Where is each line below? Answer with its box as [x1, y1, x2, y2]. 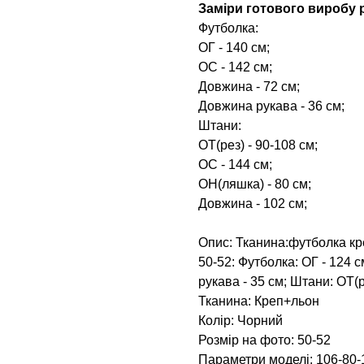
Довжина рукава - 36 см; [198, 98, 344, 113]
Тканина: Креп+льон [198, 293, 319, 308]
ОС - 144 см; [198, 157, 272, 171]
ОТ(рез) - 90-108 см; [198, 137, 318, 152]
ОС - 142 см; [198, 59, 272, 74]
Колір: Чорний [198, 313, 283, 327]
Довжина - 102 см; [198, 196, 307, 210]
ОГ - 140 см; [198, 40, 270, 54]
